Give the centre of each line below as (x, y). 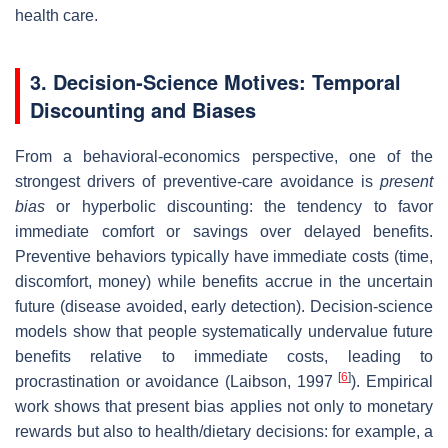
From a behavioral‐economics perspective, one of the (224, 156)
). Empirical (392, 381)
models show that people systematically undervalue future (224, 331)
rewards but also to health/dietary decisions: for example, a (224, 431)
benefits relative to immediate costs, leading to (224, 356)
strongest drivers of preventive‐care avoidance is (197, 181)
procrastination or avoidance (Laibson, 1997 (177, 381)
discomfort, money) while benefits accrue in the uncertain (224, 281)
